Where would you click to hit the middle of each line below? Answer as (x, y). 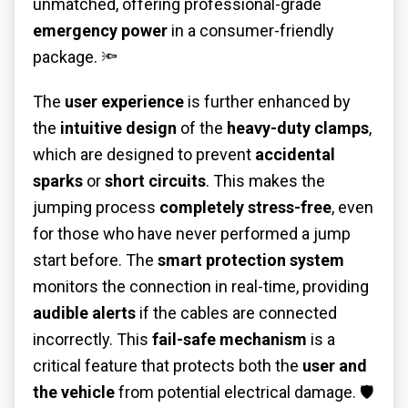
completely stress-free (245, 207)
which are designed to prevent (144, 154)
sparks (58, 180)
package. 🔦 (75, 56)
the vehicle (74, 392)
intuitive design (118, 127)
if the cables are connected (236, 312)
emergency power (100, 30)
